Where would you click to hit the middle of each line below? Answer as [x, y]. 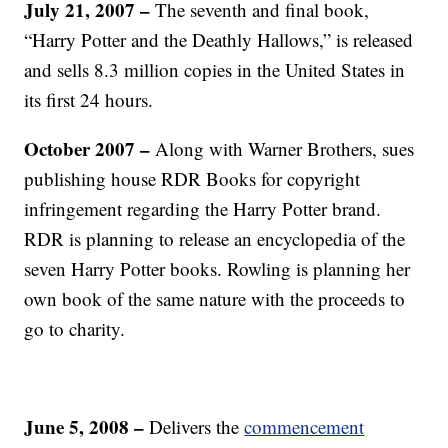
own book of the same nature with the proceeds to [215, 298]
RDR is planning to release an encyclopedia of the [215, 238]
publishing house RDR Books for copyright [192, 178]
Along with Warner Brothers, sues [282, 148]
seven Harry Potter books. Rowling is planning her [217, 268]
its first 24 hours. [89, 99]
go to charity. [75, 328]
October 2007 [80, 148]
